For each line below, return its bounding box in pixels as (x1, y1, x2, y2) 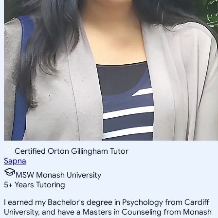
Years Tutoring (13, 180, 65, 190)
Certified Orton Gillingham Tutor (15, 146, 128, 156)
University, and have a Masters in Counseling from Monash (4, 207, 212, 217)
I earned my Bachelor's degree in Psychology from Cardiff (4, 197, 209, 207)
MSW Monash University (16, 170, 101, 180)
